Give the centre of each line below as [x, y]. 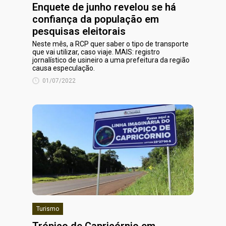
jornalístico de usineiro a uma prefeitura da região [111, 60]
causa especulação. [64, 68]
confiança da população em [96, 19]
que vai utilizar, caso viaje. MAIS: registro [96, 52]
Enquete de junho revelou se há [104, 7]
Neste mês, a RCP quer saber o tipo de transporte [110, 44]
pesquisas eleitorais [79, 31]
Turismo [48, 209]
